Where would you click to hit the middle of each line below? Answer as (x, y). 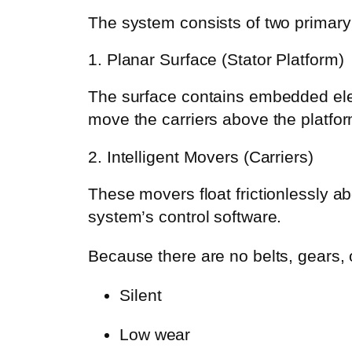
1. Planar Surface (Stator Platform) (216, 60)
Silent (141, 295)
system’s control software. (185, 216)
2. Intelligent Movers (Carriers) (201, 156)
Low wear (155, 335)
